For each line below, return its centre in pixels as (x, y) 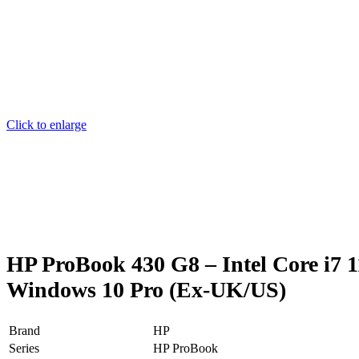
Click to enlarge (46, 124)
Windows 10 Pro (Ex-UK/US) (146, 289)
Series (24, 349)
